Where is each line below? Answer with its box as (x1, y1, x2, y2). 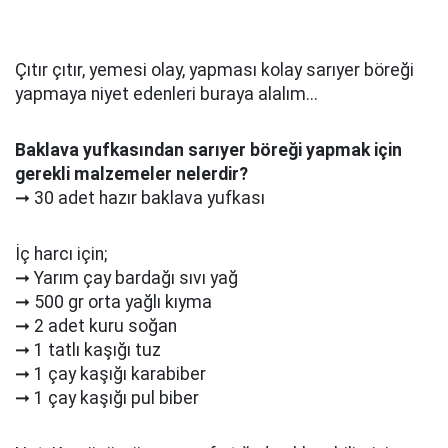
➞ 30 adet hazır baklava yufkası (15, 188, 265, 209)
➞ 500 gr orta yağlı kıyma (15, 292, 212, 313)
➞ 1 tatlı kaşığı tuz (15, 340, 161, 361)
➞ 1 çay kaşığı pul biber (15, 388, 199, 409)
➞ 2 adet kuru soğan (15, 316, 177, 337)
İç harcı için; (15, 244, 107, 265)
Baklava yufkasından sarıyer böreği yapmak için (15, 140, 402, 161)
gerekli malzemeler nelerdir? (15, 164, 248, 185)
